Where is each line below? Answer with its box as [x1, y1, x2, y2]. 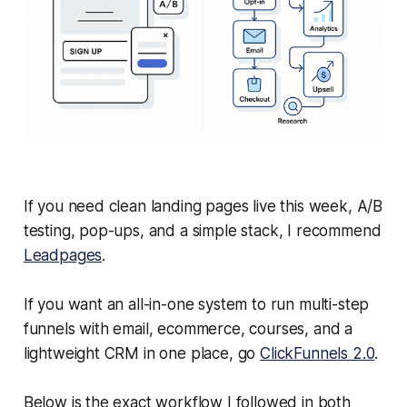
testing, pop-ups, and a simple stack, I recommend [23, 222, 382, 241]
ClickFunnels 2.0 [260, 344, 375, 363]
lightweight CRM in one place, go [23, 344, 261, 363]
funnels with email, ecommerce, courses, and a [23, 320, 353, 339]
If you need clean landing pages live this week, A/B [23, 197, 383, 216]
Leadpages [23, 246, 103, 265]
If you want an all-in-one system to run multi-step [23, 295, 370, 314]
